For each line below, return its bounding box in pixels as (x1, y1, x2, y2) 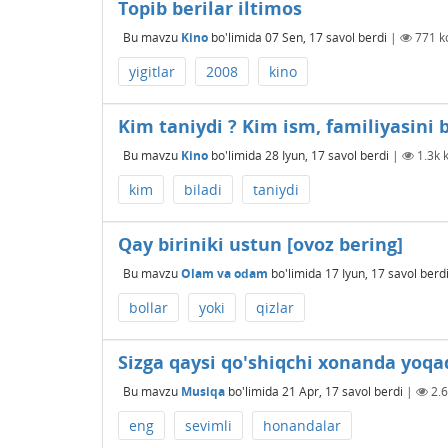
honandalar (263, 416, 341, 435)
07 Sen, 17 (265, 28, 323, 46)
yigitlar (129, 62, 175, 81)
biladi (184, 180, 222, 199)
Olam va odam (181, 264, 268, 282)
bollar (129, 298, 168, 317)
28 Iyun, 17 (265, 146, 325, 164)
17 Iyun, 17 (325, 264, 385, 282)
